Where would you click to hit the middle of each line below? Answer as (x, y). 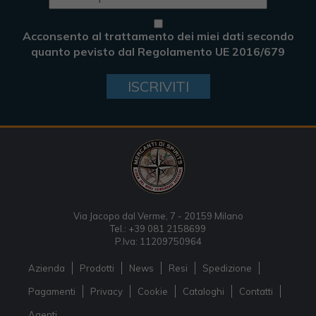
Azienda (47, 268)
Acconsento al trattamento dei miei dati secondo (158, 36)
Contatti (256, 291)
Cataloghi (203, 291)
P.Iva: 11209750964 (158, 241)
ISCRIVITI (158, 87)
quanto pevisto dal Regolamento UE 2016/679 (158, 52)
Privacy (107, 291)
